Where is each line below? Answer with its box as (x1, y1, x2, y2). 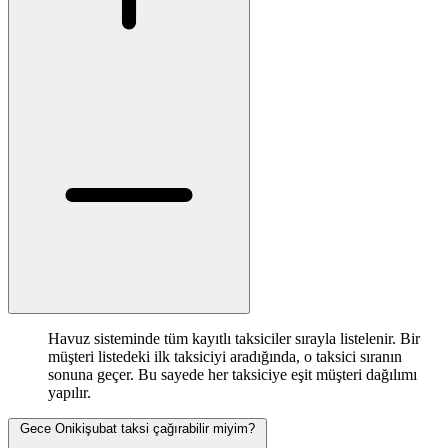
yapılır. (48, 384, 91, 402)
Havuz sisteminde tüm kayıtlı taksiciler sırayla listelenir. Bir (48, 330, 420, 348)
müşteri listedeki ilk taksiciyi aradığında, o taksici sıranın (48, 348, 402, 366)
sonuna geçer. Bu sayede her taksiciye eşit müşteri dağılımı (48, 366, 417, 384)
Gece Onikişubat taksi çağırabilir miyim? (20, 421, 255, 437)
